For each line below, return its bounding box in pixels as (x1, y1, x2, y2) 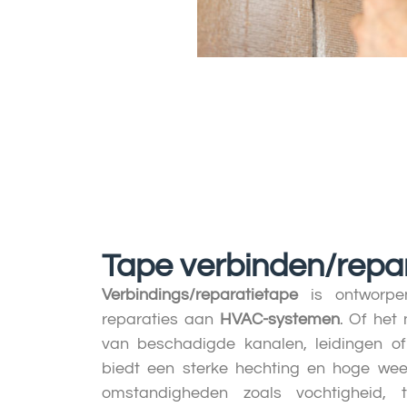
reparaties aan (102, 310, 220, 328)
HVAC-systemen (219, 310, 340, 328)
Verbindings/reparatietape (102, 285, 298, 303)
